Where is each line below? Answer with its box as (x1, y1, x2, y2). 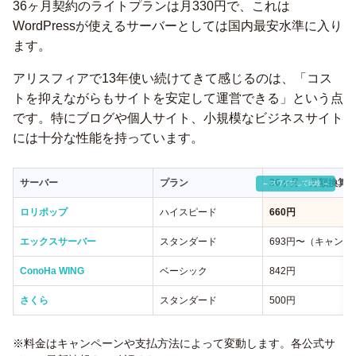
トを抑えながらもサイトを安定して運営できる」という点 (13, 91, 343, 105)
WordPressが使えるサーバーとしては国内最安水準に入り (13, 19, 342, 33)
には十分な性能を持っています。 (13, 131, 203, 145)
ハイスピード (160, 207, 217, 218)
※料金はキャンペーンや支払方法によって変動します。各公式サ (13, 337, 335, 350)
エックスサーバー (20, 236, 96, 247)
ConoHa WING (20, 265, 84, 277)
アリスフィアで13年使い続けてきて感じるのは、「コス (13, 72, 332, 85)
